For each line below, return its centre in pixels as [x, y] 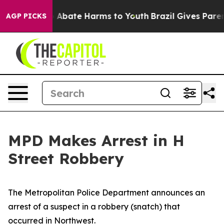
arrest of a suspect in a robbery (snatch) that [94, 206]
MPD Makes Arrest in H [96, 140]
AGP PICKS [26, 16]
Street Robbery [66, 158]
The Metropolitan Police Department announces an [106, 192]
